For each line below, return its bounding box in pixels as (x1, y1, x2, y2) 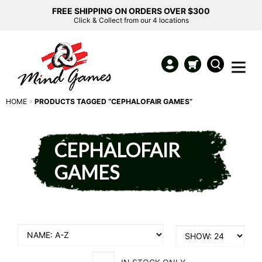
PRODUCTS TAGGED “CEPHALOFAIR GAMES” (35, 97, 193, 106)
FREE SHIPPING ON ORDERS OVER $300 (52, 6, 210, 16)
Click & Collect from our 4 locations (73, 16, 189, 25)
